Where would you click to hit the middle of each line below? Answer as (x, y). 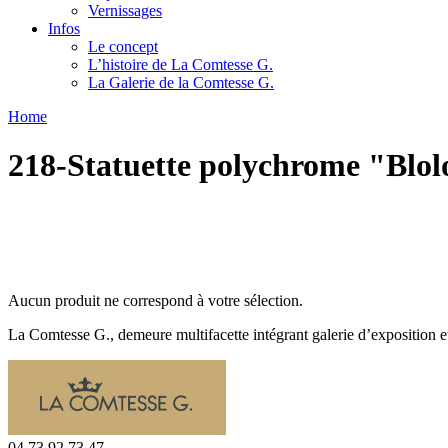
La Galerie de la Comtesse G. (181, 82)
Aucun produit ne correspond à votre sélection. (155, 300)
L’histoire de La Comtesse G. (180, 64)
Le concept (123, 46)
